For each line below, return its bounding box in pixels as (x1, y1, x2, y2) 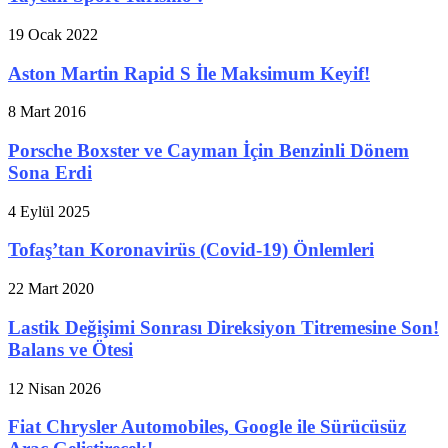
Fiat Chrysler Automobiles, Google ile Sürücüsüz (8, 416, 406, 438)
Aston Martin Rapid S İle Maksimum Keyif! (8, 62, 370, 84)
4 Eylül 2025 (8, 202, 90, 220)
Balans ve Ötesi (8, 338, 133, 360)
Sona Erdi (8, 162, 92, 184)
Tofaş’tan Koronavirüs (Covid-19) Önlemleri (8, 239, 374, 261)
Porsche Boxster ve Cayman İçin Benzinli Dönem (8, 140, 409, 162)
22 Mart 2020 (8, 280, 94, 298)
